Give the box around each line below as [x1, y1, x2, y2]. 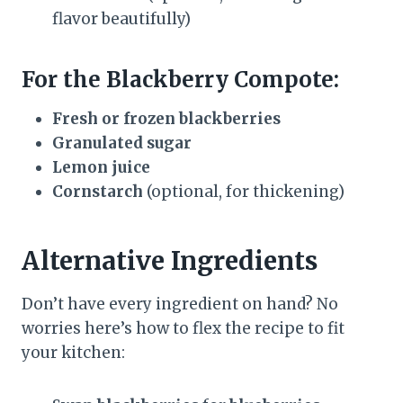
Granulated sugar [52, 133, 192, 154]
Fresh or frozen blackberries [52, 109, 281, 130]
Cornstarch [52, 182, 143, 202]
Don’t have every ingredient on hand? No [22, 294, 338, 315]
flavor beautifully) [52, 9, 191, 30]
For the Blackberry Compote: [22, 66, 339, 94]
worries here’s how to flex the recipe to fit [22, 318, 345, 339]
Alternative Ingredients [22, 245, 318, 278]
